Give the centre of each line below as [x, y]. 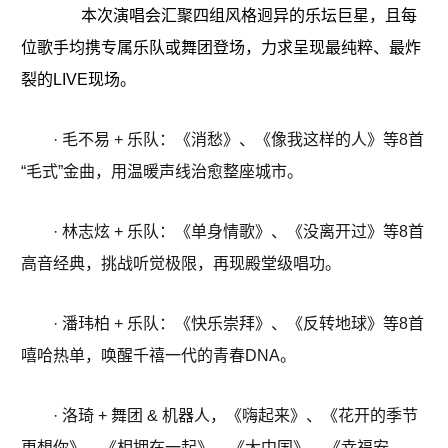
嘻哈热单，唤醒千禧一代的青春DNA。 [158, 356]
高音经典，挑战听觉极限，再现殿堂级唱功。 [181, 264]
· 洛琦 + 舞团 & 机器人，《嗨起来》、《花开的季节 [235, 416]
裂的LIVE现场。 [78, 80]
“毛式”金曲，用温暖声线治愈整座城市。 [162, 172]
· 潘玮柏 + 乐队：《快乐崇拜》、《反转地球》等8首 [238, 324]
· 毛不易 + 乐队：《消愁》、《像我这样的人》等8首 [238, 140]
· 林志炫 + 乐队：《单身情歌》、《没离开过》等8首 [238, 232]
